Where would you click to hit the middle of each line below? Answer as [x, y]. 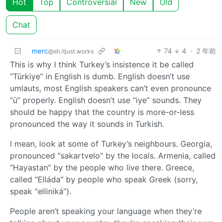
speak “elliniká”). [41, 191]
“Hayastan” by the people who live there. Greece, [102, 167]
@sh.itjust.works [71, 51]
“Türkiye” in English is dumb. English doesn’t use [100, 76]
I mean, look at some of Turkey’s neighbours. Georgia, [111, 143]
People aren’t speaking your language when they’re [106, 211]
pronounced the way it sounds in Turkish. [87, 124]
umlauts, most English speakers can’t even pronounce [111, 88]
